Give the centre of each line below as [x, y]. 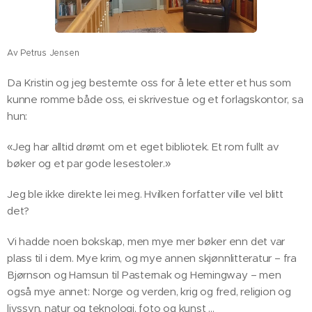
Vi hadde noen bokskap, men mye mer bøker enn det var [146, 242]
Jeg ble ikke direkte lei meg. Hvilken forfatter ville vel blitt [145, 194]
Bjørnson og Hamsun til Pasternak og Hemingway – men [144, 275]
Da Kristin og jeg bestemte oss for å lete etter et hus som [149, 83]
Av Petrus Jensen [43, 53]
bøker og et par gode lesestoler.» [89, 164]
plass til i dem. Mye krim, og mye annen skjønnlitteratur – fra [152, 258]
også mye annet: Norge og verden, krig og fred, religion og [149, 292]
